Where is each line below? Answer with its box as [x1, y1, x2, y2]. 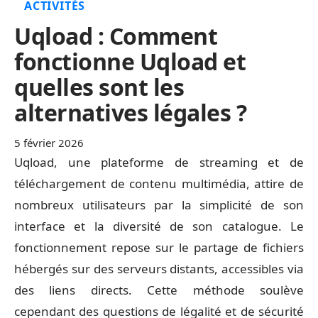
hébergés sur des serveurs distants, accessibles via [14, 261, 304, 277]
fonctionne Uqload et [14, 46, 246, 77]
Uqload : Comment [14, 21, 217, 51]
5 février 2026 [14, 136, 84, 150]
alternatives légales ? [14, 97, 246, 128]
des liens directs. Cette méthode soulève [14, 282, 304, 298]
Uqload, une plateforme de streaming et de [14, 154, 304, 170]
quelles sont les [14, 72, 184, 102]
